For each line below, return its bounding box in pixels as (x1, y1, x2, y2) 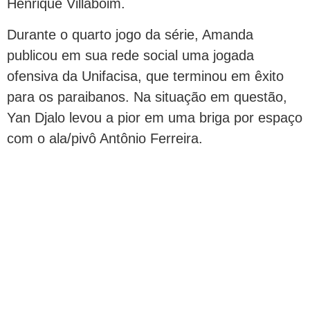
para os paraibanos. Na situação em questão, (7, 89, 287, 104)
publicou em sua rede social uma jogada (7, 47, 254, 63)
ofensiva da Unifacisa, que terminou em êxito (7, 68, 284, 84)
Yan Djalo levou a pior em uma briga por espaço (7, 109, 302, 125)
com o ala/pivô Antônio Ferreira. (7, 130, 203, 146)
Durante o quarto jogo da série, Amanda (7, 26, 253, 42)
